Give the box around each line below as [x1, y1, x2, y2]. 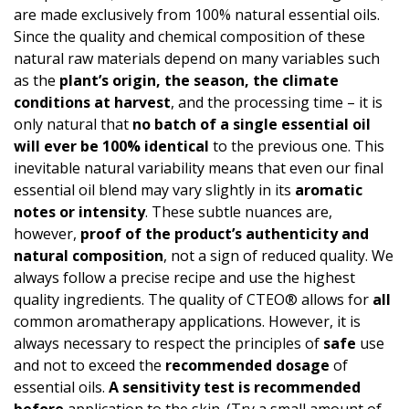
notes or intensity [14, 202, 145, 223]
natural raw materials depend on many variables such [14, 48, 380, 69]
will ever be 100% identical [14, 136, 209, 157]
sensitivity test [122, 377, 235, 398]
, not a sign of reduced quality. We [163, 246, 393, 267]
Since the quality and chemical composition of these [14, 26, 365, 47]
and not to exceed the [14, 355, 165, 376]
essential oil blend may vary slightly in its [14, 180, 295, 201]
